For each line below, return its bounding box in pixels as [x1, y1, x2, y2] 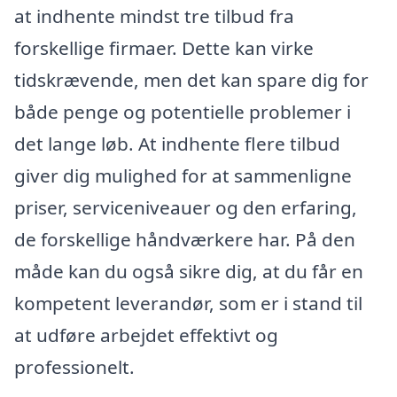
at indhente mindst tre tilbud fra [14, 3, 294, 28]
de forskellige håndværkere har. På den [14, 226, 355, 252]
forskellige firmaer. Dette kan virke [14, 35, 314, 60]
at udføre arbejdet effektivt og [14, 322, 278, 347]
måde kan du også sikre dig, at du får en [14, 258, 363, 284]
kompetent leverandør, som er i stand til [14, 290, 362, 315]
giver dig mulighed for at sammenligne [14, 162, 352, 188]
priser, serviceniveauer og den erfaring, [14, 194, 357, 220]
